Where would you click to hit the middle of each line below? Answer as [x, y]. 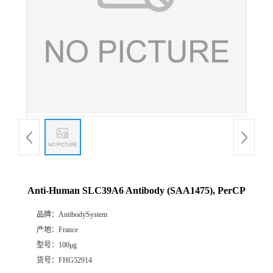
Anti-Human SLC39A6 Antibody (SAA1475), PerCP [136, 191]
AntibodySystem [83, 215]
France [68, 230]
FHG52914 [75, 261]
